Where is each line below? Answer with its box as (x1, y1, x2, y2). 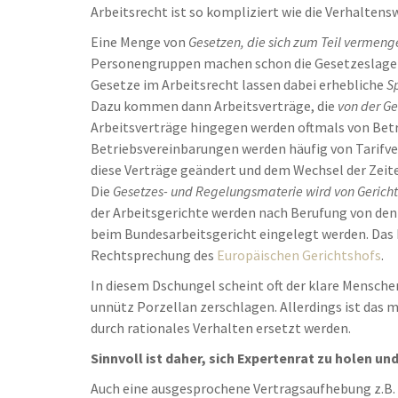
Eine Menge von (91, 33, 188, 51)
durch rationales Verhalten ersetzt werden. (91, 319, 351, 337)
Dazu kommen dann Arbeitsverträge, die (91, 97, 338, 115)
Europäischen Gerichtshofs (217, 246, 381, 264)
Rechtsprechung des (91, 246, 217, 264)
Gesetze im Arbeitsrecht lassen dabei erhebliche (91, 76, 386, 93)
